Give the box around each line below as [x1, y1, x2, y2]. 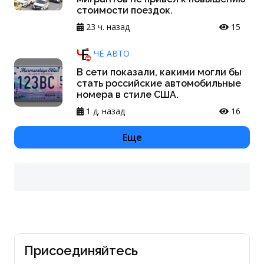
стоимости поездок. [77, 5, 173, 16]
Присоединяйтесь [24, 243, 138, 259]
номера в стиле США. [77, 89, 179, 101]
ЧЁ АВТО [91, 48, 130, 60]
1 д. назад [84, 105, 125, 117]
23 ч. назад [84, 21, 130, 33]
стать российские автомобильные [77, 78, 241, 90]
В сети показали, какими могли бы [77, 67, 242, 78]
